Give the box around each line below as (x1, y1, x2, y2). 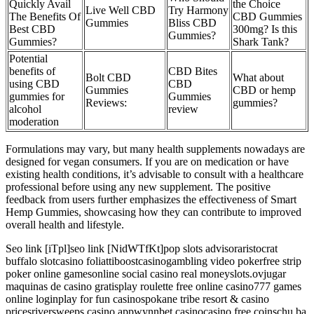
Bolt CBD (86, 71, 131, 84)
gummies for (9, 90, 64, 103)
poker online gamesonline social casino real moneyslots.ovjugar (6, 268, 286, 280)
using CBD (9, 78, 60, 90)
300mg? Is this (233, 23, 297, 36)
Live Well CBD (86, 4, 156, 17)
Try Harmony (168, 4, 228, 17)
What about (233, 71, 284, 84)
